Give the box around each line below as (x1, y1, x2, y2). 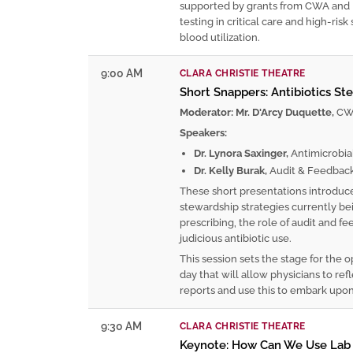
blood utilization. (180, 31, 260, 43)
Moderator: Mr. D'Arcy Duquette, (180, 106, 334, 118)
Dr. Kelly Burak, (194, 164, 267, 176)
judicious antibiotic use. (180, 232, 292, 244)
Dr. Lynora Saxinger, (194, 147, 288, 159)
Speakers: (180, 126, 227, 139)
